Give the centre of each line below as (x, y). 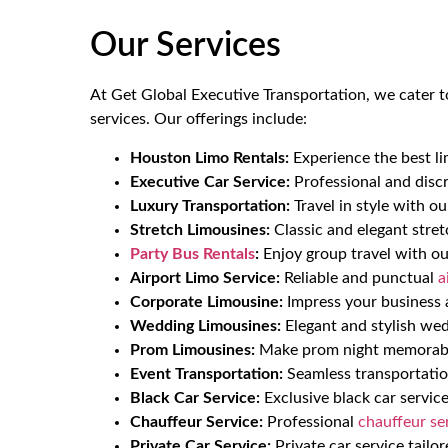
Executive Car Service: (210, 181)
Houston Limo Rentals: (209, 157)
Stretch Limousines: (200, 229)
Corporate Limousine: (206, 301)
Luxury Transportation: (210, 205)
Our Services (185, 46)
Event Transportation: (206, 373)
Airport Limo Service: (205, 277)
